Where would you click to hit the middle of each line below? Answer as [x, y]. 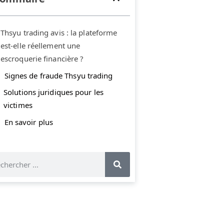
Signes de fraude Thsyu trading [58, 75]
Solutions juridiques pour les [53, 92]
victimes [18, 105]
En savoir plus [28, 122]
